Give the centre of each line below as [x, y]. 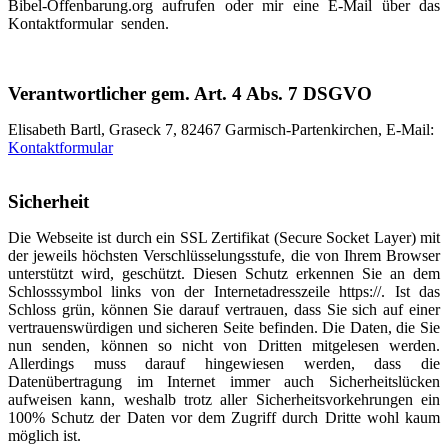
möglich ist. [44, 435]
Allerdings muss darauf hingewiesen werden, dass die [224, 363]
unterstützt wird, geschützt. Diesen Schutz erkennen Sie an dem [224, 273]
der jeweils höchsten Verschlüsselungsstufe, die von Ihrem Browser [224, 255]
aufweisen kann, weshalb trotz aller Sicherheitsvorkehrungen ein [224, 399]
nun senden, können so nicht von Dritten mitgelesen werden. [224, 345]
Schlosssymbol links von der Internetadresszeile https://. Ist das [224, 291]
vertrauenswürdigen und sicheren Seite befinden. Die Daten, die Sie [224, 327]
